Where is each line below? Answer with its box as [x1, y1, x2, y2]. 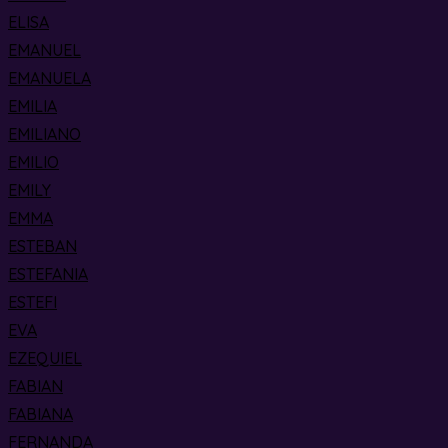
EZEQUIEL [8, 348, 82, 368]
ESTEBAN [8, 236, 77, 256]
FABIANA [8, 404, 73, 424]
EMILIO [8, 152, 59, 172]
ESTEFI [8, 292, 57, 312]
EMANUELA [8, 68, 91, 88]
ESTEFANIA [8, 264, 88, 284]
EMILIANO [8, 124, 81, 144]
